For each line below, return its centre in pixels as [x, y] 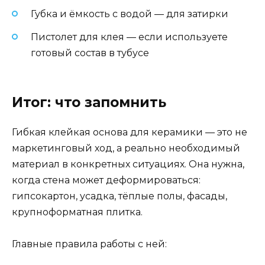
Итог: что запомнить [89, 102]
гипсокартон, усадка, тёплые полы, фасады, [119, 196]
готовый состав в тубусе [90, 53]
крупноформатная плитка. [77, 212]
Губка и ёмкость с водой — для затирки [130, 14]
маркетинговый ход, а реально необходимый [126, 148]
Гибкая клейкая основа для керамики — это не [130, 132]
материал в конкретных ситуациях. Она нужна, [128, 164]
